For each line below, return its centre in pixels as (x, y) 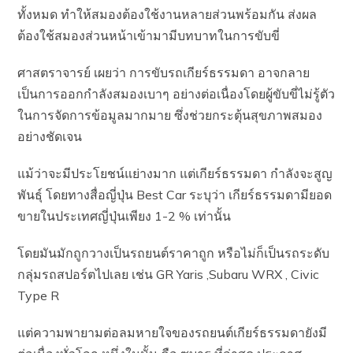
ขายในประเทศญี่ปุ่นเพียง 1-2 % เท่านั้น (124, 216)
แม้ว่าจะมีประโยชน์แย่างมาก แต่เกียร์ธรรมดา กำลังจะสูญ (175, 173)
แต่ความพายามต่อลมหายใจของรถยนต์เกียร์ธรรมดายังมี (173, 332)
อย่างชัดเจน (50, 136)
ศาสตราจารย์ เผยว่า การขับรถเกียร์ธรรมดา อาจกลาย (164, 72)
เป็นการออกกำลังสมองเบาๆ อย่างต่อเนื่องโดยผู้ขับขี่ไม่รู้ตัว (176, 93)
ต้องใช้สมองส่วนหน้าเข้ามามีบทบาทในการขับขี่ (149, 35)
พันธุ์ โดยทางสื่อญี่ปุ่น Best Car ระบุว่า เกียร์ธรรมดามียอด (175, 194)
